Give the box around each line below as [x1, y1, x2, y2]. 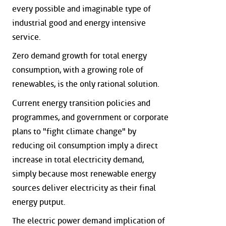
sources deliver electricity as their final [12, 183, 156, 193]
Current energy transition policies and [12, 98, 150, 108]
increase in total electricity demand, [12, 154, 144, 164]
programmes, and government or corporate [12, 112, 168, 122]
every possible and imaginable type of [12, 4, 151, 14]
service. [12, 32, 41, 42]
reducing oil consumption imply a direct [12, 140, 158, 150]
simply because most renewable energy [12, 168, 156, 179]
